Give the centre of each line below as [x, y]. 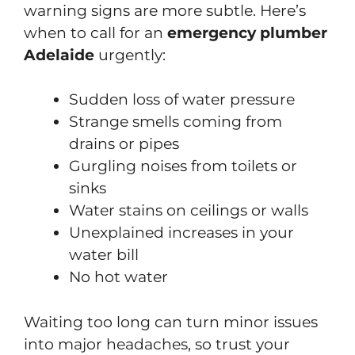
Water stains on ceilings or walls [189, 211]
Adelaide [59, 55]
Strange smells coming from [176, 122]
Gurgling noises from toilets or [183, 166]
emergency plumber [247, 32]
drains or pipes [124, 144]
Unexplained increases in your [181, 233]
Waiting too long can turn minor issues [171, 322]
